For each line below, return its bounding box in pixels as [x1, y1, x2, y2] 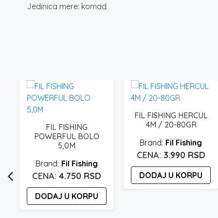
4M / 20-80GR [145, 119, 197, 129]
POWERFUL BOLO [34, 131, 99, 141]
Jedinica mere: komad [27, 1, 107, 11]
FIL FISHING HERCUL [134, 110, 208, 120]
